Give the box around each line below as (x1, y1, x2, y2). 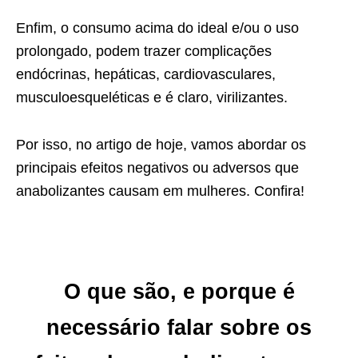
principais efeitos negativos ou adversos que (16, 159, 299, 176)
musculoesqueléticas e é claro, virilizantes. (16, 89, 288, 105)
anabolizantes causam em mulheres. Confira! (16, 182, 304, 199)
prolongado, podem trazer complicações (16, 42, 272, 59)
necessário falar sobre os (46, 315, 312, 340)
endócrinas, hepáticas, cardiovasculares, (16, 66, 276, 82)
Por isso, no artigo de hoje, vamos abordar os (16, 136, 306, 153)
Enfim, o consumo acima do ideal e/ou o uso (16, 19, 299, 36)
